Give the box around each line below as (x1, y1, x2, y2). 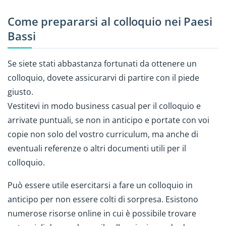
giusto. (8, 86, 35, 98)
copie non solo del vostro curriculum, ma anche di (8, 129, 198, 140)
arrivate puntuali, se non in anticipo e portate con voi (8, 115, 209, 126)
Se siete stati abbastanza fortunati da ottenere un (8, 58, 197, 70)
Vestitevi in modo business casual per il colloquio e (8, 100, 201, 112)
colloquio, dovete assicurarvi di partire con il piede (8, 72, 199, 84)
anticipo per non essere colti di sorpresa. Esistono (8, 194, 198, 205)
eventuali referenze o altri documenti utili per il (8, 143, 186, 154)
